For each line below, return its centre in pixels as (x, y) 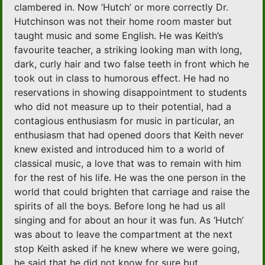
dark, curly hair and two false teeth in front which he (132, 64)
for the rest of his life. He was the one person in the (130, 178)
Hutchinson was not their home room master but (123, 22)
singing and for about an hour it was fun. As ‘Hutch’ (129, 220)
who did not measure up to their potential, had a (123, 107)
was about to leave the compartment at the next (124, 235)
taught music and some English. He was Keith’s (119, 36)
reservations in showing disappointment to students (131, 93)
